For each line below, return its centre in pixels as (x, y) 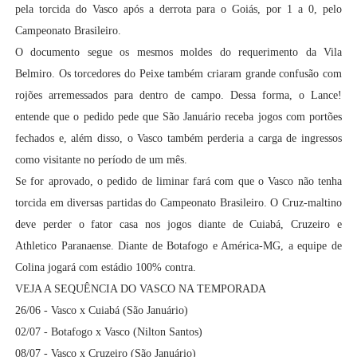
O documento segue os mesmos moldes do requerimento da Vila (178, 53)
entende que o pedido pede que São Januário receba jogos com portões (178, 117)
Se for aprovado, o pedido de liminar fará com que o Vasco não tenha (178, 182)
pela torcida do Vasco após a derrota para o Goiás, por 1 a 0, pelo (178, 10)
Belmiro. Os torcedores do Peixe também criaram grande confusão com (178, 74)
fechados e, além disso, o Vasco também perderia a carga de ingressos (178, 139)
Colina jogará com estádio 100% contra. (105, 268)
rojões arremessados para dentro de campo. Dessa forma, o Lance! (178, 96)
